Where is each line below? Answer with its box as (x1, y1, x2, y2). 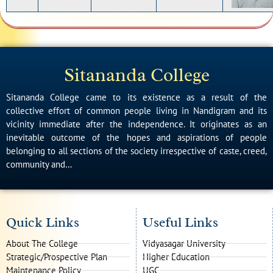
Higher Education (143, 250, 210, 263)
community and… (6, 158, 72, 170)
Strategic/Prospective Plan (6, 250, 107, 263)
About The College (6, 237, 78, 249)
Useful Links (143, 213, 218, 231)
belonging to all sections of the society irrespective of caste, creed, (6, 144, 267, 157)
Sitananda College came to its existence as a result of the (6, 91, 267, 103)
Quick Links (6, 213, 79, 231)
